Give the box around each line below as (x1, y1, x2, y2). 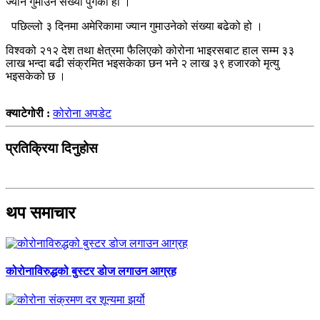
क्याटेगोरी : (6, 106, 53, 119)
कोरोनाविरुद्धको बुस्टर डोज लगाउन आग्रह (6, 265, 176, 278)
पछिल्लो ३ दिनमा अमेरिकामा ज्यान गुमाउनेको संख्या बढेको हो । (11, 19, 263, 32)
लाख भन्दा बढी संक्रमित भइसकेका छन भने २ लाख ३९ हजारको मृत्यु (6, 56, 279, 69)
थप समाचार (6, 204, 75, 223)
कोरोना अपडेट (53, 106, 111, 119)
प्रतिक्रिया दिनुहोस (6, 140, 98, 156)
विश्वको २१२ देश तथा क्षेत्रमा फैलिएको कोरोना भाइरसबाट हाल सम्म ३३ (6, 44, 294, 56)
